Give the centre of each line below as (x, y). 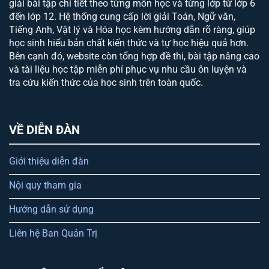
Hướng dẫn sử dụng (51, 209)
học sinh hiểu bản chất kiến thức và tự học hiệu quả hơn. (129, 43)
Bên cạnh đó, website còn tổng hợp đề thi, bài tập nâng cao (134, 56)
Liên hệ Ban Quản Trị (53, 233)
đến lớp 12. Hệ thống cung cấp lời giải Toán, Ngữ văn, (122, 17)
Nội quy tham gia (45, 185)
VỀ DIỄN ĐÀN (44, 129)
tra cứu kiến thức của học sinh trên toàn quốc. (106, 83)
